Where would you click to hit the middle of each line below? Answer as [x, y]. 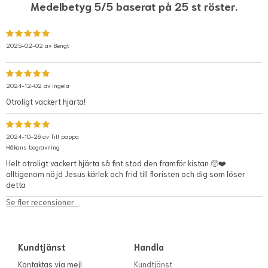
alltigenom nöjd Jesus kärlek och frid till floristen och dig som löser [126, 174]
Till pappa [65, 136]
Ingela [61, 86]
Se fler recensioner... [43, 202]
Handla [150, 247]
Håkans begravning [33, 147]
